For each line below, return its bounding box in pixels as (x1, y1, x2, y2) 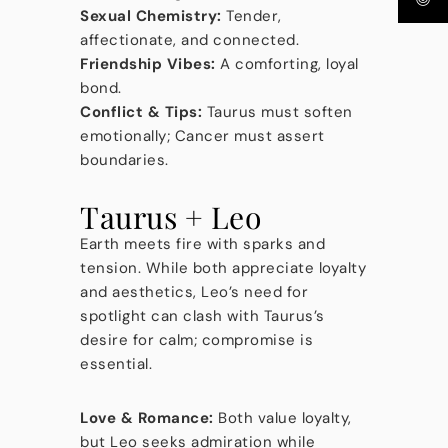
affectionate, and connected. (80, 30, 299, 50)
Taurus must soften (202, 102, 353, 122)
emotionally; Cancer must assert (80, 126, 325, 146)
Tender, (221, 6, 282, 26)
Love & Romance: (80, 408, 214, 428)
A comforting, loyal (215, 54, 359, 74)
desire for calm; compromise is (80, 330, 313, 350)
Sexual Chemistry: (80, 6, 222, 26)
